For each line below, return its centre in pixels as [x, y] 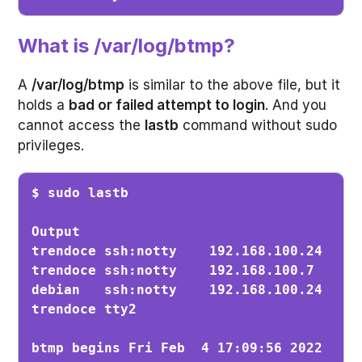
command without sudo [258, 126]
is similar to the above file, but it [233, 85]
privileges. [51, 146]
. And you [296, 105]
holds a [44, 105]
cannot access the [82, 126]
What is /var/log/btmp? [127, 46]
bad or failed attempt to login [167, 105]
